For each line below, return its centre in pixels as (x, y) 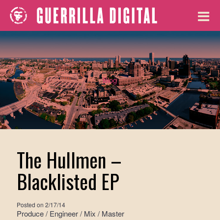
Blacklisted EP (68, 181)
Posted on (31, 205)
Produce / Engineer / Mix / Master (70, 213)
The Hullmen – (69, 160)
